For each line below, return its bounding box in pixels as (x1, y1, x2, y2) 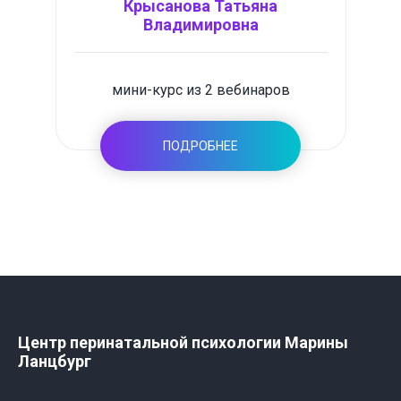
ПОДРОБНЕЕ (163, 139, 238, 153)
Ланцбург (18, 352, 91, 371)
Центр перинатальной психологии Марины (18, 333, 348, 352)
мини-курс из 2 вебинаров (111, 81, 290, 98)
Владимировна (142, 15, 259, 34)
